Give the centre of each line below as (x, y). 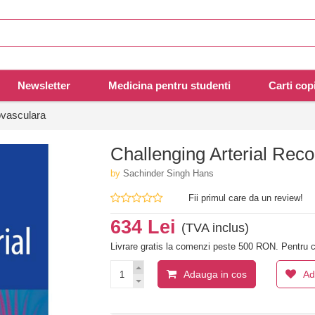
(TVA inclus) (216, 228)
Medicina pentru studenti (169, 86)
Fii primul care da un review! (246, 198)
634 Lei (146, 227)
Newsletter (44, 86)
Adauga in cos (216, 275)
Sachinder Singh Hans (169, 174)
